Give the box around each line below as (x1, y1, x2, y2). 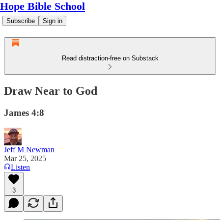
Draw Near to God (4, 84, 97, 97)
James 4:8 (4, 107, 44, 118)
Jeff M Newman (4, 145, 55, 154)
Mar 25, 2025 (4, 154, 46, 163)
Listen (11, 163, 30, 171)
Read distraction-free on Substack (61, 55, 159, 62)
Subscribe (6, 17, 35, 25)
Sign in (43, 17, 62, 25)
